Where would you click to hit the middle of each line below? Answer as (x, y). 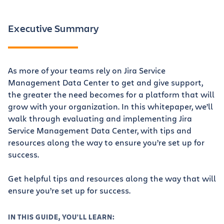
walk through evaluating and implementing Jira (100, 118)
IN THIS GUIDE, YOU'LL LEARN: (61, 217)
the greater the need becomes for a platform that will (111, 94)
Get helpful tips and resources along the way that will (112, 178)
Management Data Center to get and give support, (105, 82)
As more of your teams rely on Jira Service (87, 70)
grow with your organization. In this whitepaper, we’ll (110, 106)
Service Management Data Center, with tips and (100, 130)
